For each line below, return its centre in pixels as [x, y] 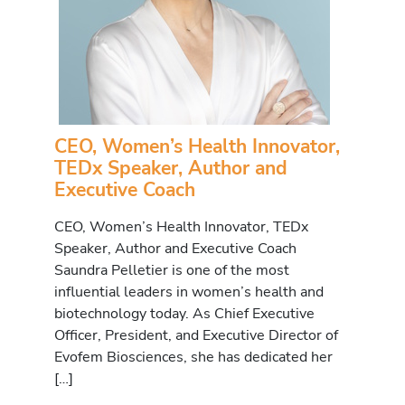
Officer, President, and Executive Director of [196, 334]
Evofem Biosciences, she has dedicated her [193, 356]
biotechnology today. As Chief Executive [184, 313]
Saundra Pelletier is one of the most [172, 269]
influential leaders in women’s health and [189, 291]
